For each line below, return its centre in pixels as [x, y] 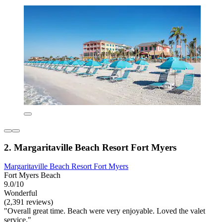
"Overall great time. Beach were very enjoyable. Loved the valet [105, 211]
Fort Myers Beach [32, 175]
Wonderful [21, 193]
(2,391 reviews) [28, 202]
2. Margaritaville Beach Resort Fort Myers [90, 147]
